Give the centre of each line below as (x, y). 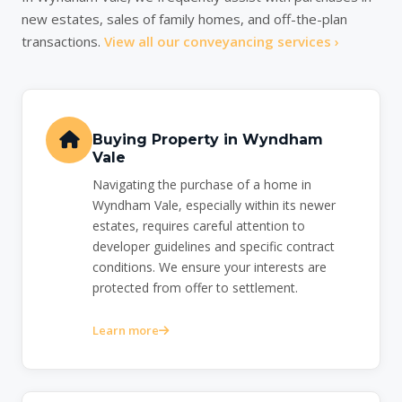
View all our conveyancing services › (222, 42)
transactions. (63, 42)
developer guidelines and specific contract (214, 247)
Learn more (126, 331)
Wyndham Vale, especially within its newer (214, 205)
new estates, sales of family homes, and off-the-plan (184, 19)
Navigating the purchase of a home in (202, 185)
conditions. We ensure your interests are (210, 267)
